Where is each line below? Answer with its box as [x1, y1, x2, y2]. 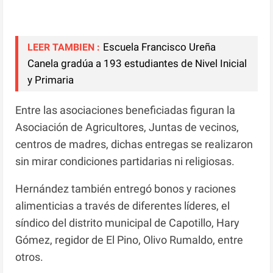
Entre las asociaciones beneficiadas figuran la [15, 103, 236, 116]
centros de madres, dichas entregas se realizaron [15, 137, 253, 151]
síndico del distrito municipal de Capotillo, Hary [15, 216, 240, 229]
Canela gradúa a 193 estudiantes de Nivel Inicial [27, 57, 247, 69]
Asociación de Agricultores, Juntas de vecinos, [15, 120, 239, 133]
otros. [15, 250, 44, 263]
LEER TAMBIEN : [27, 41, 101, 53]
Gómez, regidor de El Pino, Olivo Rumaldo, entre [15, 233, 244, 246]
